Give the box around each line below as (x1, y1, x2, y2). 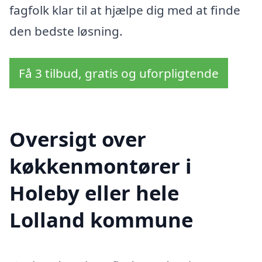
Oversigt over (9, 125, 146, 153)
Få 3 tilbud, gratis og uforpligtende (19, 64, 219, 81)
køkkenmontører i (9, 152, 192, 180)
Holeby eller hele (9, 179, 179, 207)
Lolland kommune (9, 206, 193, 234)
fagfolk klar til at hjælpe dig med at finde (9, 1, 240, 18)
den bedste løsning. (9, 22, 123, 39)
